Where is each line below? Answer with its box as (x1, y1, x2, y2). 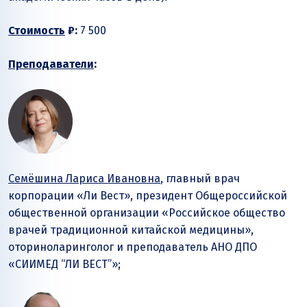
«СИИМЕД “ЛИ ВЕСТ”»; (8, 257, 121, 271)
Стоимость (8, 23, 65, 37)
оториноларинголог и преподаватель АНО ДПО (8, 240, 257, 254)
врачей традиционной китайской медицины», (8, 223, 254, 236)
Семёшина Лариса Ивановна (8, 171, 160, 185)
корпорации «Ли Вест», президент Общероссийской (8, 188, 287, 202)
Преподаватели (8, 57, 94, 71)
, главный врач (160, 171, 240, 185)
